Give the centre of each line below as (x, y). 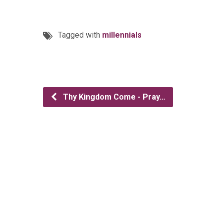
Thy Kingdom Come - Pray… (113, 97)
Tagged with (80, 35)
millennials (122, 35)
